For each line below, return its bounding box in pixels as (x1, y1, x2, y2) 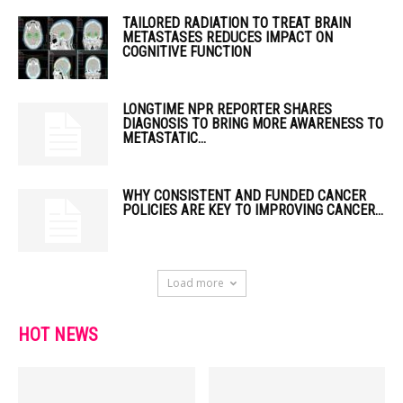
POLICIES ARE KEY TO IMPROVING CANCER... (122, 201, 383, 219)
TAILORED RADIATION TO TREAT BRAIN (122, 14, 351, 31)
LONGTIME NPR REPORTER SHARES (122, 101, 332, 118)
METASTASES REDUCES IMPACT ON (122, 29, 333, 46)
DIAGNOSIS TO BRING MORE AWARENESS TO (122, 115, 383, 132)
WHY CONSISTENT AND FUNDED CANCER (122, 187, 366, 204)
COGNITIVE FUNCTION (122, 43, 251, 60)
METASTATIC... (122, 130, 206, 147)
